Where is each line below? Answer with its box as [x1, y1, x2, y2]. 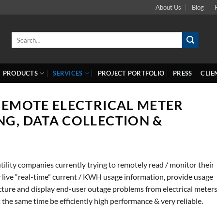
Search [11, 32, 29, 40]
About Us [155, 3, 181, 11]
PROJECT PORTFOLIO [97, 69, 165, 77]
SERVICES [53, 69, 83, 77]
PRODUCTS [2, 69, 38, 77]
